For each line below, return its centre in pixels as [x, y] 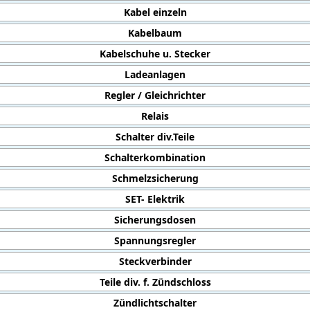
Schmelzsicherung [155, 178]
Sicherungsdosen [155, 220]
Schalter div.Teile [155, 137]
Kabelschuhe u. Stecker [155, 54]
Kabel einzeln [155, 12]
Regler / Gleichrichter [155, 95]
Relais [155, 116]
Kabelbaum [155, 33]
